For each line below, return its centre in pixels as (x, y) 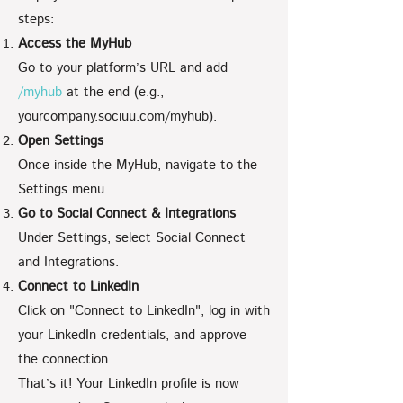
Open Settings (61, 141)
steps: (36, 19)
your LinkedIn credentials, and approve (132, 335)
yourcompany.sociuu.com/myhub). (117, 116)
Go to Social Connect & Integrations (127, 214)
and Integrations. (68, 262)
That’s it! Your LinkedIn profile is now (129, 384)
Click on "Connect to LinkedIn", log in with (144, 311)
